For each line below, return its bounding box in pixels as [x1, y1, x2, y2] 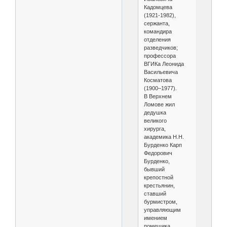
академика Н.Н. [143, 134, 184, 140]
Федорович [143, 150, 172, 157]
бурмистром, [143, 199, 177, 205]
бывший [143, 166, 165, 173]
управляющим [143, 207, 181, 213]
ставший [143, 191, 166, 197]
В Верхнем [143, 93, 172, 100]
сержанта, [143, 20, 170, 27]
